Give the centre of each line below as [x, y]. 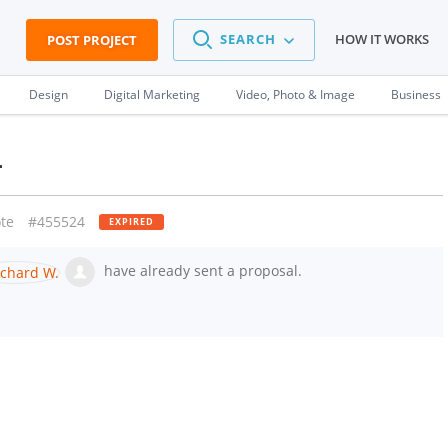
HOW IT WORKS [382, 39]
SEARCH [248, 39]
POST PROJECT [92, 40]
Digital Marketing [152, 94]
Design [48, 94]
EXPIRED [131, 221]
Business [416, 94]
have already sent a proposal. [201, 270]
